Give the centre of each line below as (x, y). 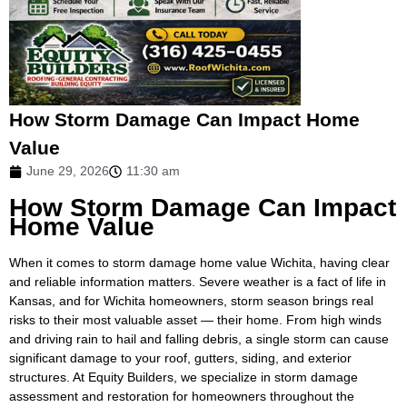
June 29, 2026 (68, 171)
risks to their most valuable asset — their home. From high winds (195, 319)
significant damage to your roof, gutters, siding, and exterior (180, 357)
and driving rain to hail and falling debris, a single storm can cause (199, 338)
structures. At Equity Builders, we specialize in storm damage (184, 377)
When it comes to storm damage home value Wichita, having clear (199, 262)
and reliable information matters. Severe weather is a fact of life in (198, 281)
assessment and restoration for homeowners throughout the (182, 396)
